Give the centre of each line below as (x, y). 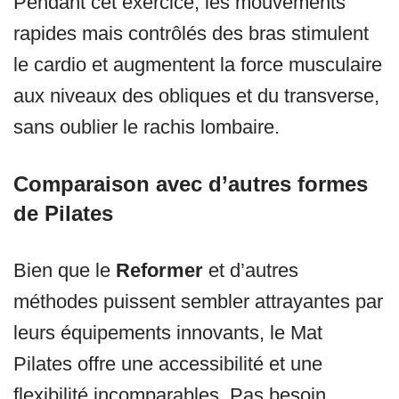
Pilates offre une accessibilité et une (168, 364)
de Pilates (63, 214)
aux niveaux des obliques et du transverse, (196, 96)
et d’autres (251, 271)
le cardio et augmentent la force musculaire (198, 65)
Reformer (159, 271)
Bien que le (65, 271)
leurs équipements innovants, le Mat (168, 333)
